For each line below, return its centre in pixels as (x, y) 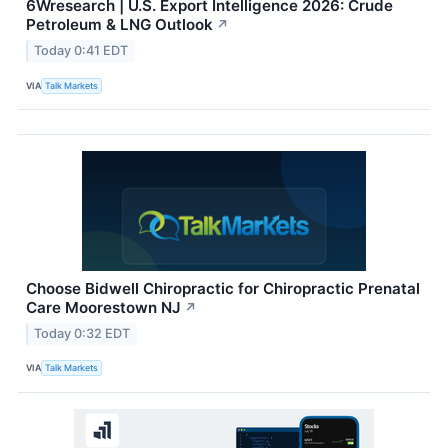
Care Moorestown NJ (103, 308)
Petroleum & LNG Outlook (119, 25)
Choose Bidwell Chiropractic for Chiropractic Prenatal (223, 289)
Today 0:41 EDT (81, 51)
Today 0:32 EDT (82, 333)
